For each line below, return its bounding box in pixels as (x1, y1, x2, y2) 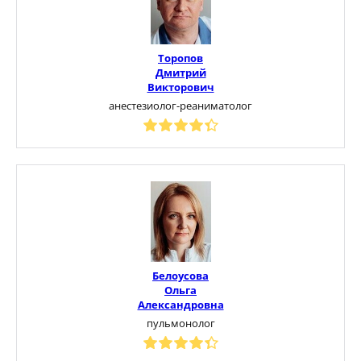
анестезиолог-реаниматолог (109, 98, 252, 113)
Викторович (147, 79, 214, 94)
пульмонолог (146, 315, 215, 330)
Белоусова (152, 268, 209, 283)
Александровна (137, 297, 224, 312)
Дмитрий (155, 64, 206, 80)
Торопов (158, 50, 203, 65)
